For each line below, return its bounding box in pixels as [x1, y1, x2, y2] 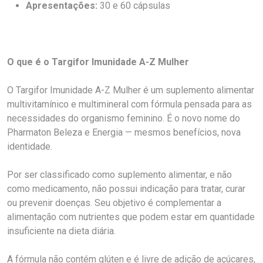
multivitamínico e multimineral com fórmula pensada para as [7, 99, 252, 110]
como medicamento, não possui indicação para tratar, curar [7, 183, 245, 194]
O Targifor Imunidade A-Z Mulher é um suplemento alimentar [7, 85, 254, 96]
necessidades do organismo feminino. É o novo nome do [7, 113, 240, 124]
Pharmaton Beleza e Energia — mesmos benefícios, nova [7, 127, 241, 138]
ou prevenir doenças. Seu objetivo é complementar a [7, 197, 221, 208]
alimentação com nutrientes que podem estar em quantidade [7, 211, 255, 222]
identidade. [7, 141, 52, 152]
